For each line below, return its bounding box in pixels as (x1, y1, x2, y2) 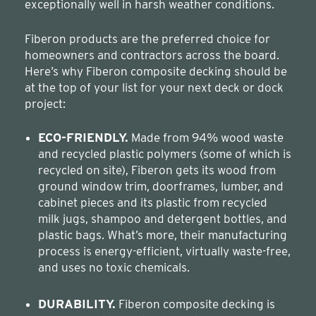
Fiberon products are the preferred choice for (25, 31, 270, 46)
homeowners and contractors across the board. (25, 47, 279, 62)
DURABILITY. (38, 296, 116, 311)
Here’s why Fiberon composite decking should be (25, 63, 287, 78)
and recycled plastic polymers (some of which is (38, 146, 291, 161)
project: (25, 96, 66, 111)
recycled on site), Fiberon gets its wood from (38, 162, 276, 177)
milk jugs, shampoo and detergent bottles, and (38, 211, 287, 226)
